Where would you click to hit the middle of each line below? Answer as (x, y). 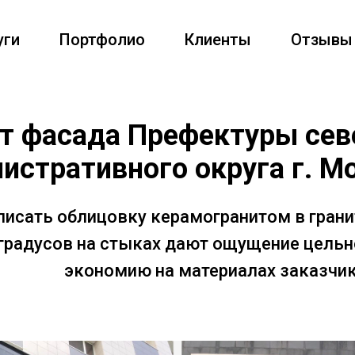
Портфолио (102, 40)
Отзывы (322, 40)
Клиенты (218, 40)
